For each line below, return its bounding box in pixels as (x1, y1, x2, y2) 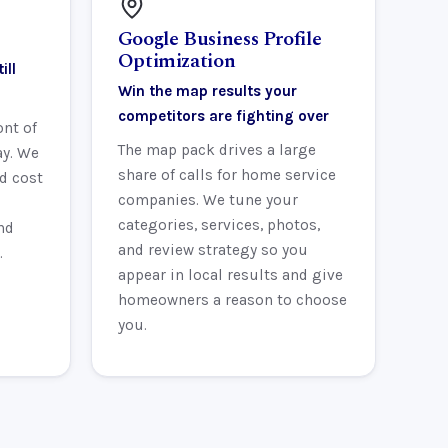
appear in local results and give (117, 266, 343, 285)
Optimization (117, 46, 236, 77)
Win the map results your (117, 81, 297, 100)
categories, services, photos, (117, 216, 320, 235)
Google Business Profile (117, 24, 322, 55)
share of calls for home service (117, 166, 336, 185)
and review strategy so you (117, 241, 308, 260)
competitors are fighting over (117, 106, 329, 125)
